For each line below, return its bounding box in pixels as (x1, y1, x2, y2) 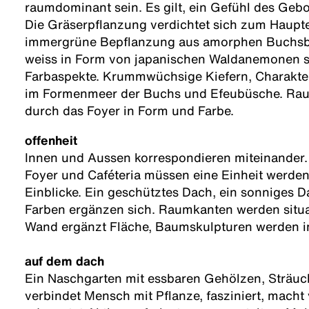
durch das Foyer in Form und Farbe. (25, 101, 234, 120)
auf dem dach (25, 252, 104, 270)
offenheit (25, 131, 77, 150)
